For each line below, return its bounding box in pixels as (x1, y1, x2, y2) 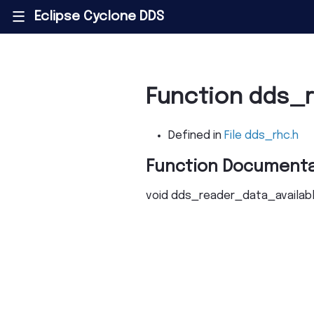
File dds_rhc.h (224, 130, 299, 142)
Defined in (168, 130, 224, 142)
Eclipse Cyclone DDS (34, 9, 164, 24)
